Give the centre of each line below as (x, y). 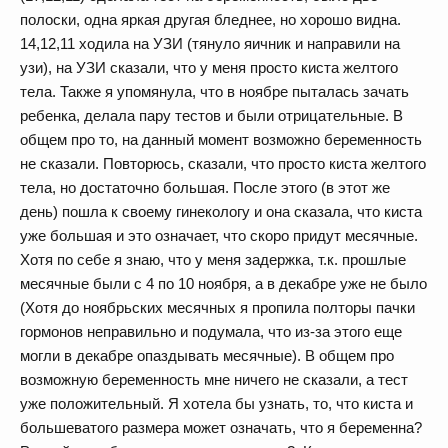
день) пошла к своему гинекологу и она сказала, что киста (221, 211)
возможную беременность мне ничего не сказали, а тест (214, 379)
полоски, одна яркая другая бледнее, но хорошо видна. (210, 19)
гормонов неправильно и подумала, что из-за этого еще (211, 331)
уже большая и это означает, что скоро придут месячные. (219, 235)
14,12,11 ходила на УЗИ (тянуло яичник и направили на (210, 43)
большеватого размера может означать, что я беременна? (221, 427)
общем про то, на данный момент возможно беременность (221, 139)
